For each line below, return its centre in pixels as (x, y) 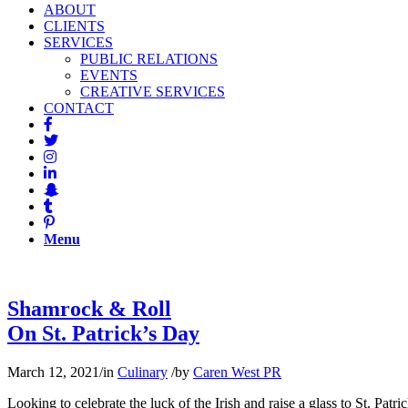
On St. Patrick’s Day (103, 333)
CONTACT (79, 108)
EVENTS (109, 75)
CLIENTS (74, 26)
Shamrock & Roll (89, 308)
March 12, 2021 (53, 372)
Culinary (143, 372)
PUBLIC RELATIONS (149, 59)
